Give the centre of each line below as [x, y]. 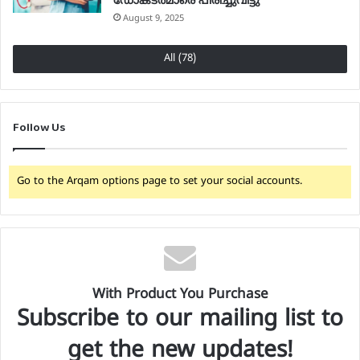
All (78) [180, 59]
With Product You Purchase [180, 295]
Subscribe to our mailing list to [180, 321]
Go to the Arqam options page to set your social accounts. [160, 182]
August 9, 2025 [153, 19]
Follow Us [39, 127]
